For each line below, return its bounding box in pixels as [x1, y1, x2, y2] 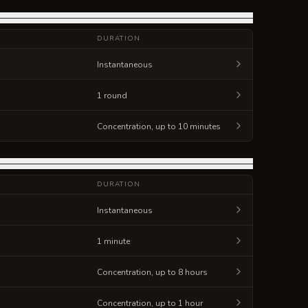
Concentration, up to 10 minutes [96, 121, 221, 132]
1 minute [96, 236, 130, 247]
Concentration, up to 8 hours [96, 267, 208, 278]
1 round [96, 90, 127, 101]
